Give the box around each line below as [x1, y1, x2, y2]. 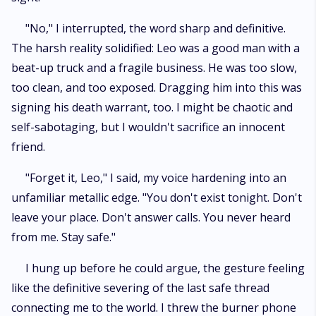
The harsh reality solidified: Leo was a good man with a [11, 40, 300, 56]
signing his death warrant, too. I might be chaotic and [11, 99, 293, 115]
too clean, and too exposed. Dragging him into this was [11, 80, 302, 95]
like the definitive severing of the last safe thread [11, 280, 269, 296]
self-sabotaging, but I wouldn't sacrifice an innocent [11, 119, 285, 135]
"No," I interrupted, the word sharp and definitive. [25, 20, 286, 36]
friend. [11, 139, 45, 154]
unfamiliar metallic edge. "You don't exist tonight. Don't [11, 190, 302, 205]
